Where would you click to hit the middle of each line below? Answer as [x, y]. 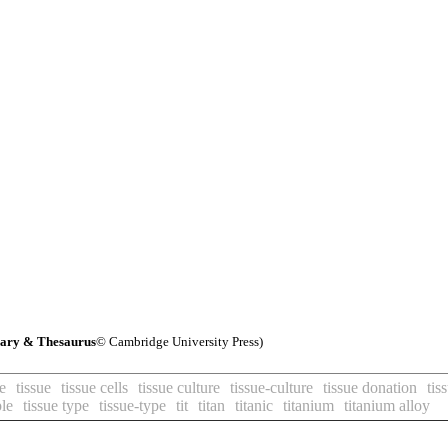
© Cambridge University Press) [179, 341]
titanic [254, 405]
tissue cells [94, 387]
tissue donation [370, 387]
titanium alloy [387, 405]
